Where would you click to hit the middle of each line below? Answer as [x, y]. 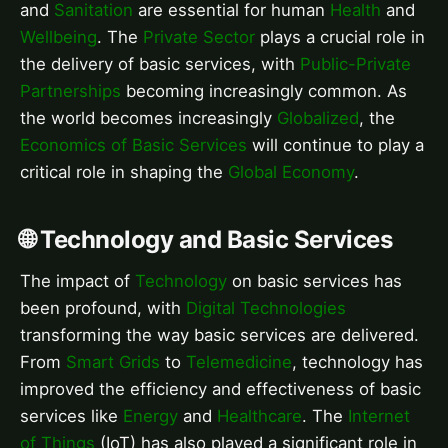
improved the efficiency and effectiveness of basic [220, 388]
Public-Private [355, 63]
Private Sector [199, 36]
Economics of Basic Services [133, 144]
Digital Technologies [266, 307]
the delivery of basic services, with [160, 63]
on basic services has [314, 280]
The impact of [77, 280]
